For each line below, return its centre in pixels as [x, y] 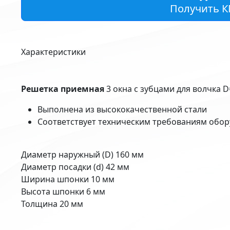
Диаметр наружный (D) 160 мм [82, 155]
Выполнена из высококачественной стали [122, 109]
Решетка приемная [62, 89]
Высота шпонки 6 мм [63, 191]
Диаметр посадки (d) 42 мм [75, 167]
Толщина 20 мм [52, 204]
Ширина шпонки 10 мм [68, 179]
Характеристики [53, 52]
